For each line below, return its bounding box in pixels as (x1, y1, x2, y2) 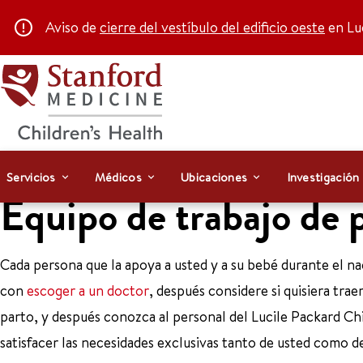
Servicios (6, 168, 56, 186)
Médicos (94, 168, 142, 186)
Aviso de (45, 17, 100, 37)
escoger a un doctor (27, 280, 149, 301)
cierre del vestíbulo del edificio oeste (100, 17, 325, 37)
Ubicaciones (181, 168, 248, 186)
